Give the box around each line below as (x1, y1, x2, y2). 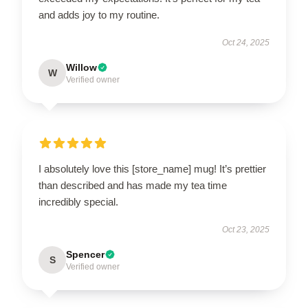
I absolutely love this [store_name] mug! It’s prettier (38, 163, 266, 175)
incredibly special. (38, 196, 118, 208)
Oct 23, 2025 (222, 225, 269, 235)
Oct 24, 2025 (222, 38, 269, 48)
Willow (66, 62, 97, 74)
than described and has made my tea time (38, 179, 227, 192)
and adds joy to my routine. (38, 9, 159, 21)
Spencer (66, 249, 104, 261)
